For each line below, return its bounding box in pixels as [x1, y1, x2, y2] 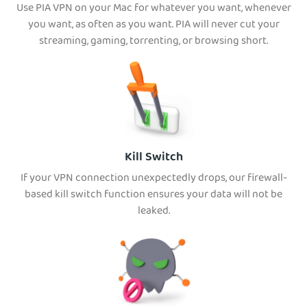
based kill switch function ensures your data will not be [25, 186, 282, 206]
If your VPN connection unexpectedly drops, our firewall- [20, 169, 287, 189]
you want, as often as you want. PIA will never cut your [27, 16, 280, 36]
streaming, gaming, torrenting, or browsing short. [39, 32, 268, 52]
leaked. [137, 202, 170, 222]
